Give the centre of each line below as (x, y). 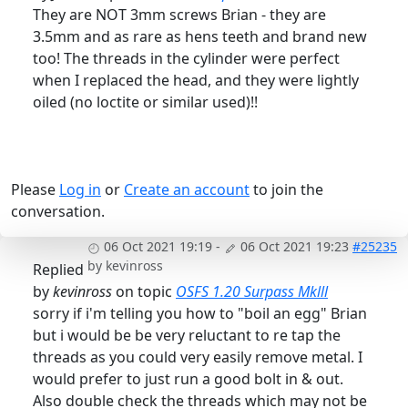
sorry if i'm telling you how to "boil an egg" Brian (200, 314)
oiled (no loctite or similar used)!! (145, 102)
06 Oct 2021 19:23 (295, 247)
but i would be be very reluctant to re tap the (187, 336)
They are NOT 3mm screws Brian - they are (179, 15)
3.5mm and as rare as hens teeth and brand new (200, 37)
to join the (286, 190)
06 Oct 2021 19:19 (158, 247)
